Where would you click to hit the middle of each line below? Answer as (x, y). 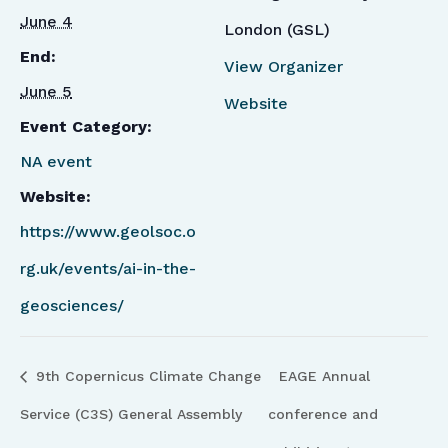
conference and (323, 414)
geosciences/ (72, 306)
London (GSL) (277, 30)
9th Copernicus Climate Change (146, 376)
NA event (56, 162)
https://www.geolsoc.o (108, 232)
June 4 (46, 22)
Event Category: (86, 127)
